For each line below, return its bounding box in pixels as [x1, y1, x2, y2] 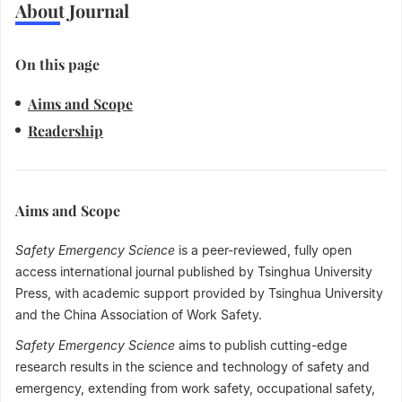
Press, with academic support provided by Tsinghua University [15, 285, 383, 301]
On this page [15, 55, 100, 74]
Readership [28, 121, 103, 141]
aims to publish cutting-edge [179, 337, 347, 354]
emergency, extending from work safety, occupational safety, [15, 380, 375, 397]
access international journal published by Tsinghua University [15, 264, 372, 280]
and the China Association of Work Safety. [15, 307, 262, 323]
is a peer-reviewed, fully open [175, 242, 352, 258]
